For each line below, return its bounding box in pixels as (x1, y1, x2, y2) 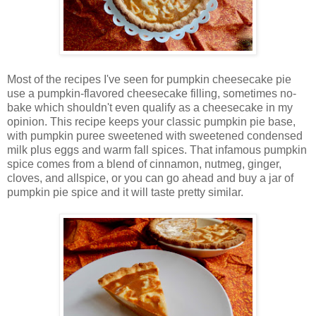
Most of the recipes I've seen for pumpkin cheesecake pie (7, 73, 291, 85)
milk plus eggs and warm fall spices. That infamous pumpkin (7, 143, 307, 156)
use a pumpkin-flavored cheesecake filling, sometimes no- (7, 87, 296, 99)
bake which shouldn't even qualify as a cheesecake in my (7, 101, 293, 114)
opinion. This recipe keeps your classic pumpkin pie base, (7, 115, 296, 128)
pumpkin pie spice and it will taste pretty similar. (7, 186, 243, 198)
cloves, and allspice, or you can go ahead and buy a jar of (7, 171, 293, 184)
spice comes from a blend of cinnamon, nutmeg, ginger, (7, 157, 281, 170)
